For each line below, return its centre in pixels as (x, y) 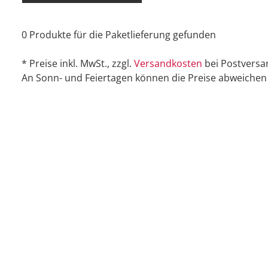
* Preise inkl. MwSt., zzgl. (78, 64)
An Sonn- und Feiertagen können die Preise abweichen (144, 78)
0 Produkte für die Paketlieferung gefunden (119, 35)
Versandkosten (168, 64)
